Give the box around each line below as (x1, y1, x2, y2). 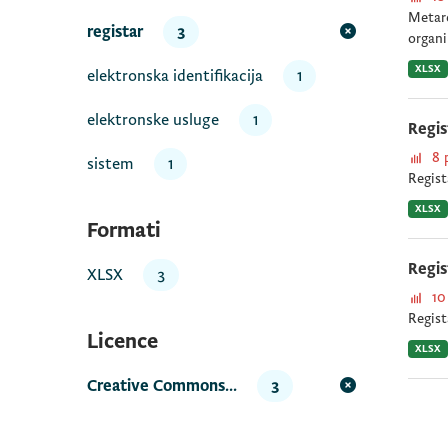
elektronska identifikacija (87, 66, 263, 86)
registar (87, 22, 143, 42)
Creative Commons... (87, 376, 237, 396)
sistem (87, 154, 134, 174)
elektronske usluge (87, 110, 219, 130)
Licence (87, 329, 158, 354)
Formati (87, 218, 161, 243)
